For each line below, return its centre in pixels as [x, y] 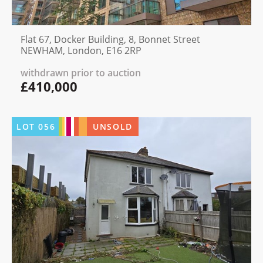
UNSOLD [113, 127]
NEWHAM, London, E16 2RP [81, 51]
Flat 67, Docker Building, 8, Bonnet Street [110, 40]
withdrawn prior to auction [81, 73]
